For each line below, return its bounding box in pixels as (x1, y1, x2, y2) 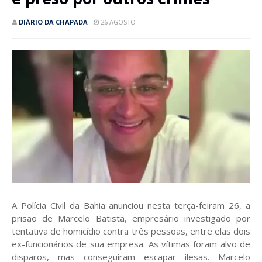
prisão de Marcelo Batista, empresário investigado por (12, 212, 250, 224)
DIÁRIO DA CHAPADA (19, 18, 88, 26)
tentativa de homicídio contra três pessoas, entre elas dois (12, 225, 250, 237)
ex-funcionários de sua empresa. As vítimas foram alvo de (12, 237, 250, 250)
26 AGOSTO (101, 18, 136, 26)
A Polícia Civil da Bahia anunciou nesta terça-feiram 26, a (12, 199, 250, 211)
